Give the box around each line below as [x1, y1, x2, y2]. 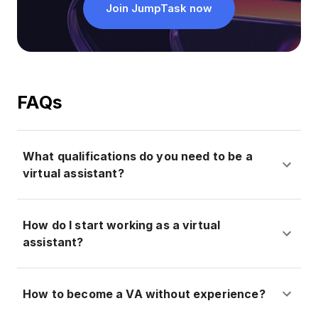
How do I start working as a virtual [23, 218, 221, 233]
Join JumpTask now [106, 1, 212, 16]
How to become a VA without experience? [23, 287, 265, 302]
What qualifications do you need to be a [23, 149, 253, 164]
